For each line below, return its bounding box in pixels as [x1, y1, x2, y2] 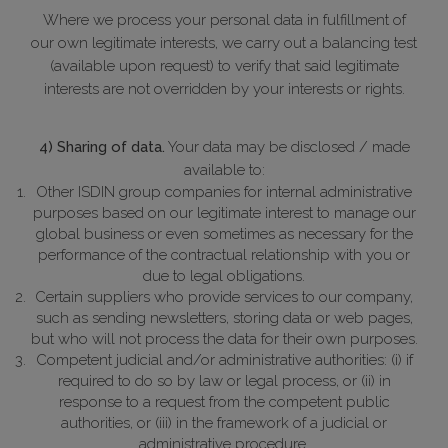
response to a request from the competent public [58, 393, 390, 412]
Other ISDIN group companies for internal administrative [36, 183, 412, 202]
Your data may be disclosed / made [164, 138, 410, 157]
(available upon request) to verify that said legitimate [49, 57, 399, 76]
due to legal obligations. [143, 267, 305, 286]
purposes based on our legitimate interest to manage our [32, 204, 416, 223]
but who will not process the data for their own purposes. [30, 330, 418, 349]
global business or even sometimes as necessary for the [35, 225, 413, 244]
